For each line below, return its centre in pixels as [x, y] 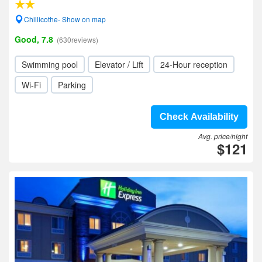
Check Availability [199, 117]
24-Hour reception [194, 64]
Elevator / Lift [119, 64]
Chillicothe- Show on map [65, 19]
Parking [72, 85]
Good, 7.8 [34, 39]
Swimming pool [50, 64]
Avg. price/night [223, 136]
